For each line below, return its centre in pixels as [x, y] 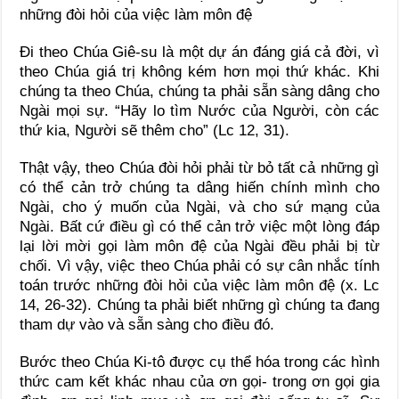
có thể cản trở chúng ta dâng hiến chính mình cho [199, 187]
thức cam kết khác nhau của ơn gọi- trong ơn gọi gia [199, 381]
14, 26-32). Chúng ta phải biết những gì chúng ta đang [199, 305]
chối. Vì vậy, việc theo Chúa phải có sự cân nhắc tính [199, 265]
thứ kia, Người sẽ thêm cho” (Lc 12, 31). [155, 130]
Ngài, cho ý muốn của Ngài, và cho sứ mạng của [199, 207]
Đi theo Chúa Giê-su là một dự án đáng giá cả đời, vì [199, 52]
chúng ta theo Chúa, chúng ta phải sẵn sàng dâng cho [199, 91]
